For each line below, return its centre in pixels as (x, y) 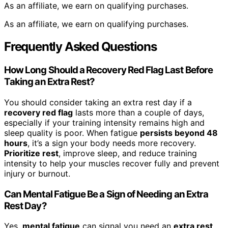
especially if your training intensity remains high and (104, 122)
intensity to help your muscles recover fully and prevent (112, 163)
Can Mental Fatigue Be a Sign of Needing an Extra (106, 194)
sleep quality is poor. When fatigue (72, 133)
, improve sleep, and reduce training (128, 153)
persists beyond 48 (179, 133)
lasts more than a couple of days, (138, 112)
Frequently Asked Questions (80, 47)
